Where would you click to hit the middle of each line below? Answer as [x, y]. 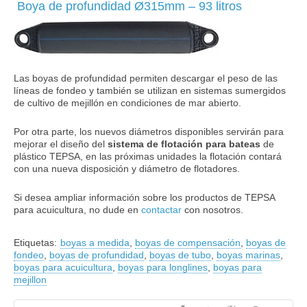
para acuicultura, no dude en [77, 210]
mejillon [30, 280]
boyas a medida [95, 243]
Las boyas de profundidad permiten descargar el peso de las [146, 78]
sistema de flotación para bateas [183, 144]
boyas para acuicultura [63, 268]
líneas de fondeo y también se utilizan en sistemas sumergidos [150, 91]
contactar [161, 210]
